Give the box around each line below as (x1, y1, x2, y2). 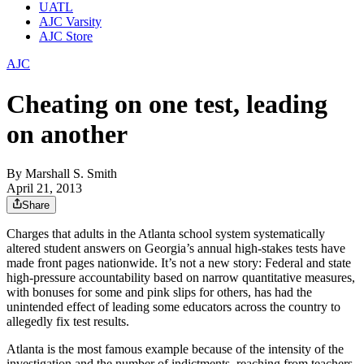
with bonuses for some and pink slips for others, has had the (6, 285, 312, 300)
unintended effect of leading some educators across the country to (6, 300, 340, 314)
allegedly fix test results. (6, 314, 129, 329)
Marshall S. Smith (25, 167, 117, 181)
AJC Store (39, 29, 93, 44)
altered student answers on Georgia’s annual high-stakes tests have (6, 241, 345, 256)
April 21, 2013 (6, 181, 82, 196)
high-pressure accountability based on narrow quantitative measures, (6, 271, 355, 285)
